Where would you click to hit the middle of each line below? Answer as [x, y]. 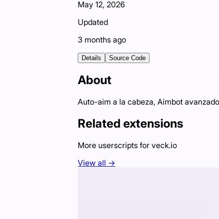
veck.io [164, 145]
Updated [93, 22]
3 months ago [102, 40]
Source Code [128, 58]
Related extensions [131, 123]
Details [92, 58]
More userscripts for [115, 145]
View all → [97, 163]
